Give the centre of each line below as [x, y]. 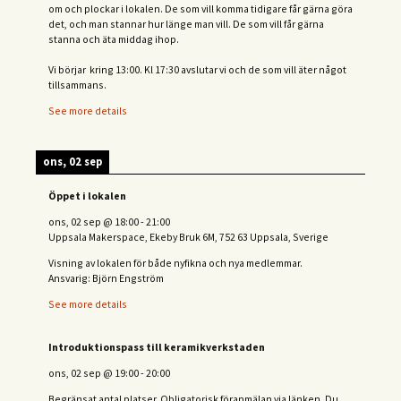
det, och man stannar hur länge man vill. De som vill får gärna [186, 23]
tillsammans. [77, 84]
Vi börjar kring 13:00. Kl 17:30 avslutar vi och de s [158, 69]
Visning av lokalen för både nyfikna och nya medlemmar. [175, 262]
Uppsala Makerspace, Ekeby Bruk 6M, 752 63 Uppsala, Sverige [188, 237]
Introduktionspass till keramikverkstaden [157, 347]
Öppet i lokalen [87, 196]
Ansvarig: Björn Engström [106, 277]
